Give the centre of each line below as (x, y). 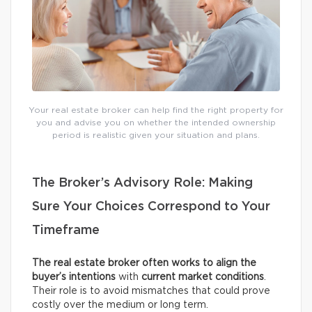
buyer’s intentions (74, 278)
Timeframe (66, 231)
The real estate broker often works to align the (144, 264)
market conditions (221, 278)
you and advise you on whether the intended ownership (156, 123)
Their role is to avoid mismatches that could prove (151, 291)
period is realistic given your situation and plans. (156, 135)
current (158, 278)
